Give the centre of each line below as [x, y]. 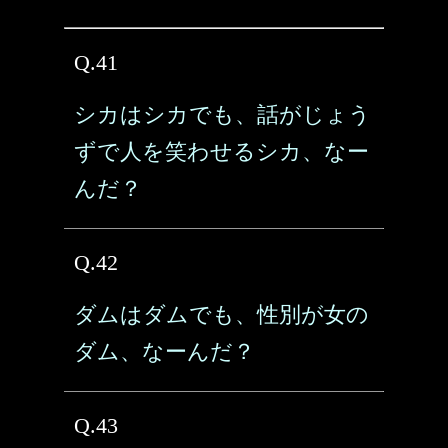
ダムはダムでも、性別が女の [221, 314]
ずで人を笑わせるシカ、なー [221, 151]
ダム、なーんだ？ [164, 351]
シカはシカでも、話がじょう [222, 114]
